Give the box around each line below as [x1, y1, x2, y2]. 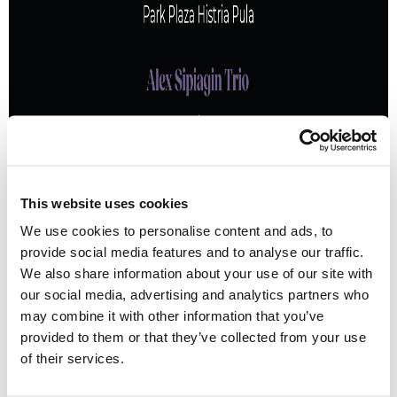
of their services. [20, 350, 124, 366]
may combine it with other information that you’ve [20, 307, 324, 323]
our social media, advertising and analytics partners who [20, 286, 369, 302]
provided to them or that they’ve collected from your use [20, 329, 366, 345]
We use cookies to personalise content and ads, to [20, 222, 333, 238]
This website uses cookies [20, 195, 189, 210]
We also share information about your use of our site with [20, 265, 373, 281]
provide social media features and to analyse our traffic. [20, 244, 364, 260]
